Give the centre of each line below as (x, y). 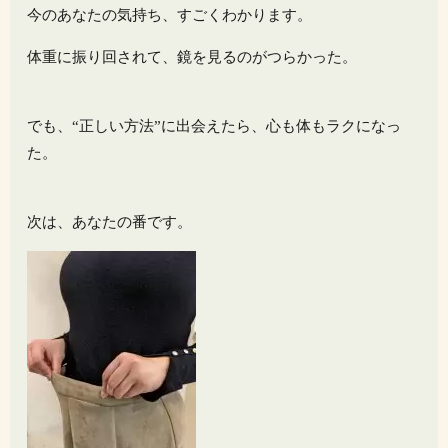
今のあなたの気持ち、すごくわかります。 (170, 15)
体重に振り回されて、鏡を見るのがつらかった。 (192, 57)
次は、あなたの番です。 (110, 222)
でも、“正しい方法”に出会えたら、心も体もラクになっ (214, 126)
